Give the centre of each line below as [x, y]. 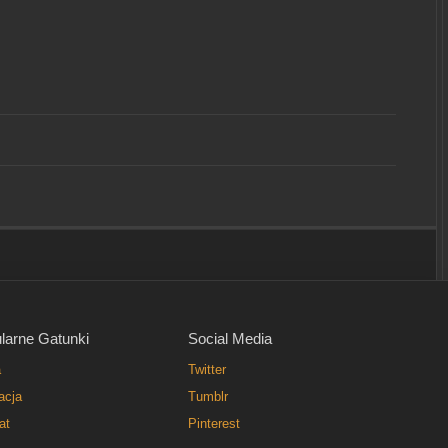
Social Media [230, 339]
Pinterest [214, 424]
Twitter [207, 370]
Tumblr [208, 397]
